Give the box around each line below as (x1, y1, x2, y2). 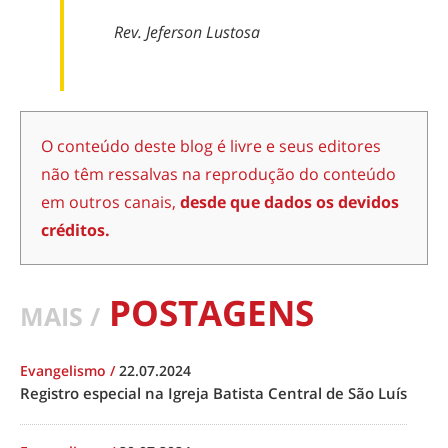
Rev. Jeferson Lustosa (114, 21, 260, 43)
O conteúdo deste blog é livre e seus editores (41, 135, 381, 157)
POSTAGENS (100, 289, 314, 336)
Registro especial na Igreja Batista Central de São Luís (20, 383, 407, 403)
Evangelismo (20, 361, 110, 380)
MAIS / (20, 300, 100, 333)
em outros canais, (41, 191, 180, 213)
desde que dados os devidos (180, 191, 399, 213)
